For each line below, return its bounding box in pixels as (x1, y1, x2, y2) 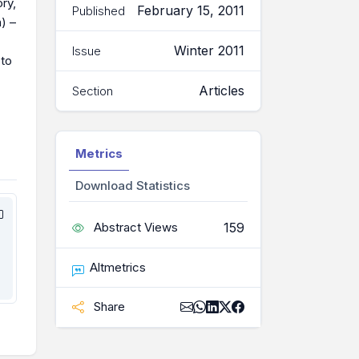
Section (72, 83, 113, 99)
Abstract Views (91, 220, 178, 236)
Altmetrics (90, 260, 147, 276)
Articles (199, 83, 244, 99)
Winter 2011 (174, 42, 244, 59)
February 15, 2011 (137, 2, 244, 19)
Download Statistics (75, 178, 190, 194)
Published (72, 2, 125, 18)
